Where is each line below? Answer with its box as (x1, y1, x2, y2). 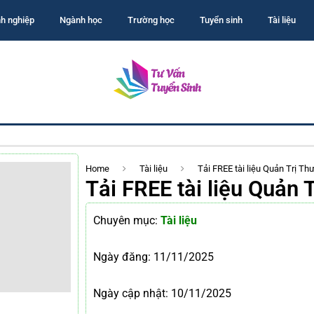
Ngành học (59, 15, 102, 25)
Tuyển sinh (199, 15, 243, 25)
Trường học (127, 15, 175, 25)
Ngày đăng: (93, 250, 151, 264)
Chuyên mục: (93, 214, 161, 227)
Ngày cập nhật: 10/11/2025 (93, 287, 231, 300)
